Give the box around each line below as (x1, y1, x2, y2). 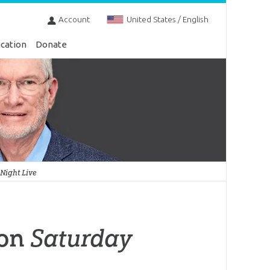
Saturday (30, 223, 132, 253)
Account (58, 14, 90, 25)
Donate (36, 39, 67, 49)
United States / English (126, 14, 209, 25)
